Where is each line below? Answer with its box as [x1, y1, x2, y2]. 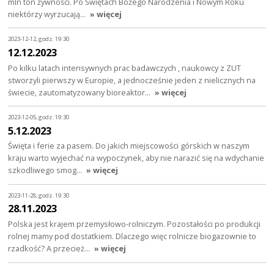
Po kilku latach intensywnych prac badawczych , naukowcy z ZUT [8, 62, 242, 73]
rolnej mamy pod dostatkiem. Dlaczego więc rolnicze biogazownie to [8, 231, 257, 242]
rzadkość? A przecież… [8, 243, 92, 254]
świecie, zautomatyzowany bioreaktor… [8, 86, 153, 98]
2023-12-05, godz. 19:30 [8, 113, 70, 121]
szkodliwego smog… [8, 165, 84, 176]
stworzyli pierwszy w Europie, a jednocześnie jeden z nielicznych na [8, 74, 256, 86]
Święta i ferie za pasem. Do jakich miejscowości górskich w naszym [8, 140, 250, 152]
